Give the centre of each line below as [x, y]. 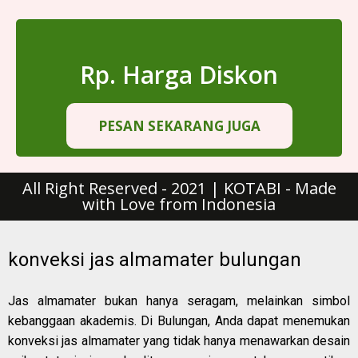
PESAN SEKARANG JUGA [179, 126]
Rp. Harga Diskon [179, 75]
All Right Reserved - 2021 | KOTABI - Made [179, 189]
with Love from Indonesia [179, 205]
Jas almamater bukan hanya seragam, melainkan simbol [179, 300]
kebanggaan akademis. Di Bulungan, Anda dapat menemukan [179, 320]
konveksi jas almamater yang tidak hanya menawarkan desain [179, 340]
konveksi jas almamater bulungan [155, 260]
